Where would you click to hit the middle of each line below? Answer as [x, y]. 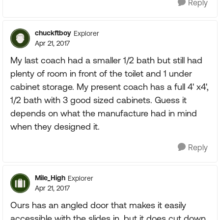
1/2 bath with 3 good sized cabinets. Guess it [98, 100]
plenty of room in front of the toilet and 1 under [101, 73]
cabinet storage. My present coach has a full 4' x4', [110, 87]
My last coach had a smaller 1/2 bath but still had [106, 60]
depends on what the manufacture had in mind [104, 113]
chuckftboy [53, 33]
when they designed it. [55, 126]
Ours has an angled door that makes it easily [98, 205]
